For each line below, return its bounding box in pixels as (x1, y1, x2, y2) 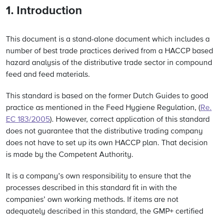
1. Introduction (6, 5, 82, 17)
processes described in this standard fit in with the (6, 184, 177, 192)
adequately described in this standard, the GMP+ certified (6, 208, 203, 216)
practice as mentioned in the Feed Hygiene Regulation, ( (6, 104, 200, 112)
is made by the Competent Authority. (6, 151, 133, 159)
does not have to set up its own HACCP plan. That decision (6, 139, 208, 147)
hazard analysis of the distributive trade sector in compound (6, 59, 212, 67)
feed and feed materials (6, 71, 88, 79)
